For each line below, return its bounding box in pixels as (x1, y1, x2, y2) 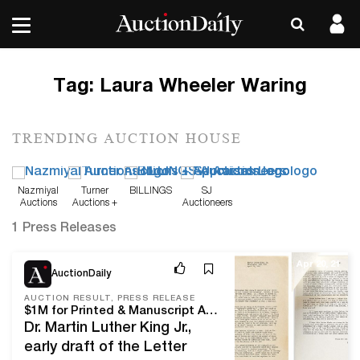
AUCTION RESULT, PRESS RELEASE (24, 294, 195, 303)
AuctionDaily (51, 268, 111, 279)
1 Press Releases (12, 222, 117, 235)
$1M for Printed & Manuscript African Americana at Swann (206, 305, 218, 317)
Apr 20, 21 (297, 260, 340, 269)
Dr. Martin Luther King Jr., (24, 321, 191, 336)
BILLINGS (129, 186, 172, 196)
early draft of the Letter (24, 340, 186, 355)
